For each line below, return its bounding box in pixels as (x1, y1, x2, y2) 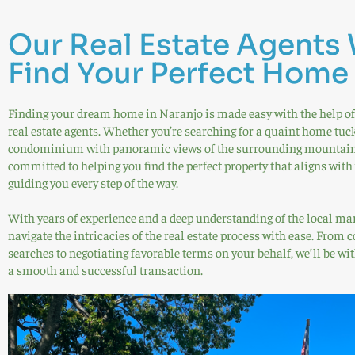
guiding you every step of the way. (8, 174, 178, 191)
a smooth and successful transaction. (8, 261, 203, 278)
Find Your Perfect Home (8, 55, 349, 92)
